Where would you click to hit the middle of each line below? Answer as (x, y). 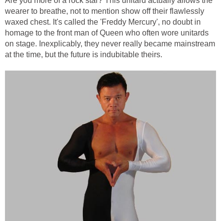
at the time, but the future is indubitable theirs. (85, 55)
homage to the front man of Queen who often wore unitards (107, 33)
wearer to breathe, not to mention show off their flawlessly (105, 11)
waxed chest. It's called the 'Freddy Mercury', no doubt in (103, 22)
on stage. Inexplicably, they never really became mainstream (110, 44)
